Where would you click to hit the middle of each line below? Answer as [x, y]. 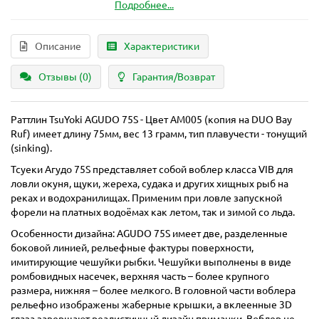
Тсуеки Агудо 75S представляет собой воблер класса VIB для [152, 170]
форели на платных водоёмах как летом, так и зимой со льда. [153, 213]
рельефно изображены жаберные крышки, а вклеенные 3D [151, 305]
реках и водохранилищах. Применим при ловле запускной [146, 198]
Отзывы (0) [65, 77]
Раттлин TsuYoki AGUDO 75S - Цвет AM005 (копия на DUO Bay [151, 120]
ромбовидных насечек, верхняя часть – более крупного [140, 277]
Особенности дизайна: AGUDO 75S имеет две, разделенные [149, 234]
